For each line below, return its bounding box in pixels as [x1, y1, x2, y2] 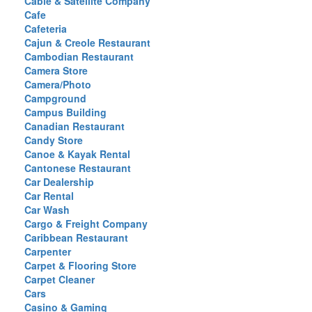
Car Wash [24, 203, 70, 217]
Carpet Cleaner [24, 272, 95, 286]
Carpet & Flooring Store [24, 258, 136, 272]
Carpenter [24, 244, 71, 258]
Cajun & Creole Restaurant [24, 36, 150, 49]
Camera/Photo [24, 77, 91, 91]
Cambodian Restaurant [24, 49, 134, 63]
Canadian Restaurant [24, 119, 125, 133]
